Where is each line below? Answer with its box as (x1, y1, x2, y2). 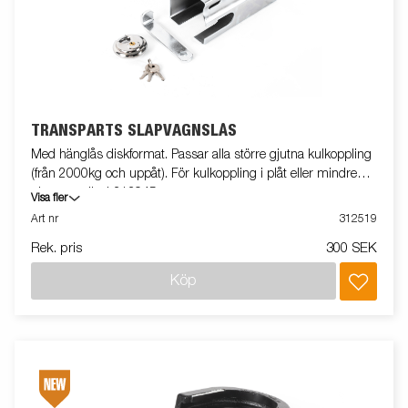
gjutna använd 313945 (31, 187, 157, 200)
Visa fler (31, 193, 67, 205)
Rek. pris (31, 241, 82, 256)
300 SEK (326, 241, 377, 256)
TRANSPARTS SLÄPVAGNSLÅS (31, 123, 237, 140)
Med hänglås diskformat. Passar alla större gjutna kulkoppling (31, 148, 372, 162)
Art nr (31, 214, 58, 226)
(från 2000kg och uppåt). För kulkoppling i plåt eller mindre (31, 168, 357, 181)
